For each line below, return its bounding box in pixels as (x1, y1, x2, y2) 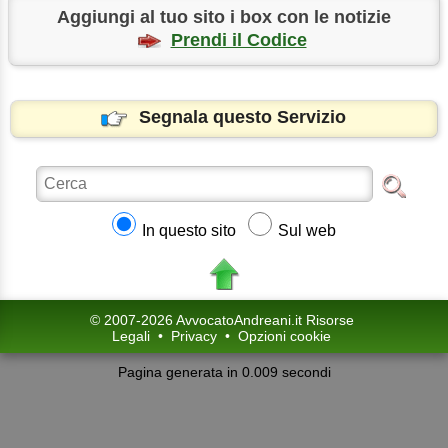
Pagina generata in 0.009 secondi (117, 364, 331, 380)
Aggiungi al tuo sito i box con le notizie (57, 6, 391, 27)
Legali (112, 327, 151, 344)
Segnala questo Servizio (139, 107, 347, 128)
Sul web (277, 221, 336, 239)
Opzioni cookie (238, 327, 332, 344)
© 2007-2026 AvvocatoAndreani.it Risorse (89, 311, 354, 328)
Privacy (171, 327, 218, 344)
